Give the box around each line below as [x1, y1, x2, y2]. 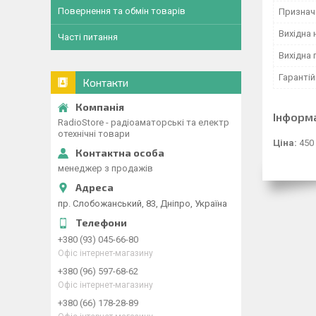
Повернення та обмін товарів [58, 6, 186, 16]
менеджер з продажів [58, 163, 153, 174]
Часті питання [58, 32, 118, 42]
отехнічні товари [58, 128, 130, 139]
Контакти [83, 76, 128, 89]
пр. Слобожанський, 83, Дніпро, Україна [58, 197, 227, 209]
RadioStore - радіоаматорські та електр [58, 117, 229, 128]
